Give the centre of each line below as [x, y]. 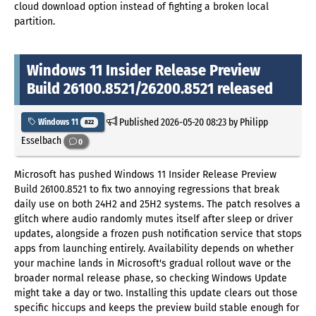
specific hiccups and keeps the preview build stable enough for [157, 308]
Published [139, 122]
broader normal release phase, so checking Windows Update [151, 279]
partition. [35, 21]
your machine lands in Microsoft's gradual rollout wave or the [153, 264]
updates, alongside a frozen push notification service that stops [158, 234]
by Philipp [247, 122]
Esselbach [42, 141]
